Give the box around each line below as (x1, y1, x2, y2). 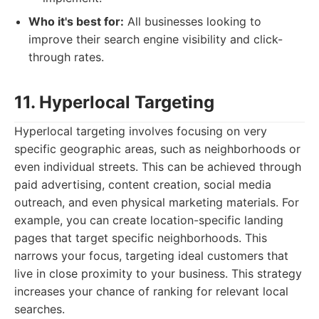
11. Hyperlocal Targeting (14, 92, 214, 113)
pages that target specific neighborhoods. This (14, 231, 267, 245)
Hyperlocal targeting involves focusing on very (14, 124, 267, 138)
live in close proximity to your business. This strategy (14, 266, 302, 281)
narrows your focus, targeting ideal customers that (14, 249, 288, 263)
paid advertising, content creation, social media (14, 177, 271, 192)
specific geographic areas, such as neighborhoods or (14, 142, 300, 156)
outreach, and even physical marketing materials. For (14, 195, 299, 209)
